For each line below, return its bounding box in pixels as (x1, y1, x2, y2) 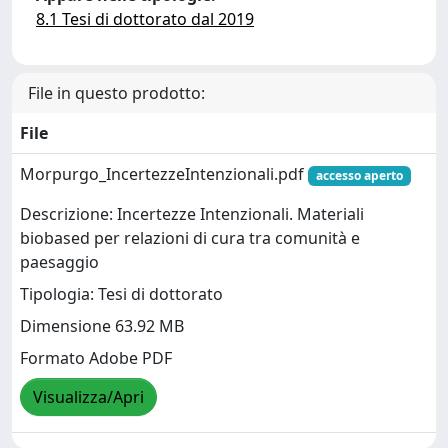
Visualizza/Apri (33, 386, 144, 409)
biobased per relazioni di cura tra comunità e (20, 227, 360, 250)
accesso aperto (315, 167, 403, 184)
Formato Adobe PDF (20, 347, 172, 370)
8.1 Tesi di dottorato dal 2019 (36, 8, 254, 30)
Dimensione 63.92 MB (20, 315, 184, 338)
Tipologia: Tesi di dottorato (20, 283, 223, 306)
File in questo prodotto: (28, 82, 205, 104)
